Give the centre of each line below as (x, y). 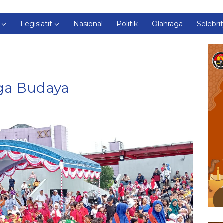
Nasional (88, 24)
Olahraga (167, 24)
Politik (127, 24)
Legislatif (36, 24)
